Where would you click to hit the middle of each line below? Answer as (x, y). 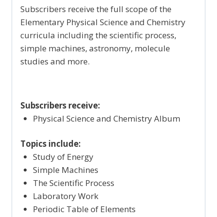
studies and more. (55, 61)
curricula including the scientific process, (98, 35)
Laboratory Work (65, 196)
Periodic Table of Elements (84, 209)
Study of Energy (63, 157)
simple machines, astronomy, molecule (95, 48)
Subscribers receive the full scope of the (96, 9)
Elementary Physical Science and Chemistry (103, 22)
